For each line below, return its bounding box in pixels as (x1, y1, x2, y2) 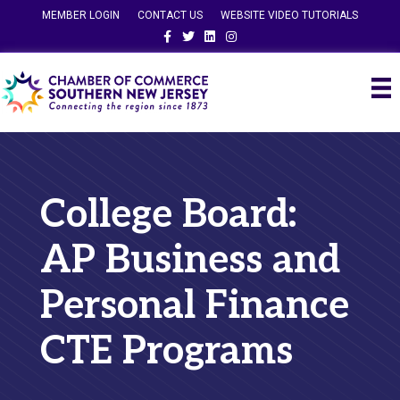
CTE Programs (39, 328, 293, 375)
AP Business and (39, 237, 340, 284)
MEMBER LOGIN (42, 9, 120, 21)
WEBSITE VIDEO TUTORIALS (221, 9, 358, 21)
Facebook (155, 25, 203, 37)
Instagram (220, 25, 271, 37)
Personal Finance (39, 282, 349, 329)
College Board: (39, 191, 296, 238)
